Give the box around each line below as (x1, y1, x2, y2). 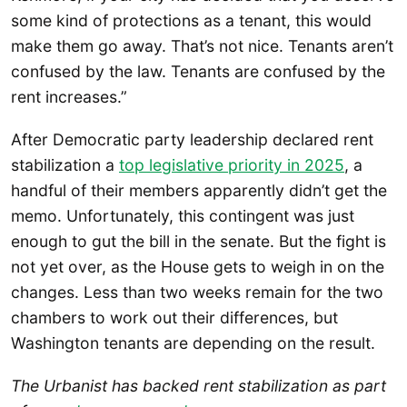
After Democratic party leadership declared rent (11, 129, 373, 149)
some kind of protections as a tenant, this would (11, 10, 372, 30)
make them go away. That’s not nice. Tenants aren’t (11, 35, 393, 55)
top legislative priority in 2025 (119, 154, 344, 174)
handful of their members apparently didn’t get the (11, 180, 387, 200)
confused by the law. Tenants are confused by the (11, 61, 385, 81)
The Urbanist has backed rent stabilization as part (11, 376, 386, 396)
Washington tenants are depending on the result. (11, 333, 375, 352)
